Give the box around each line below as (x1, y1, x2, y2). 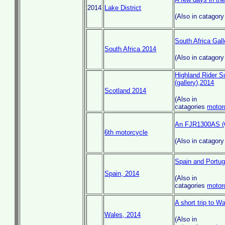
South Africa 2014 (104, 45, 157, 53)
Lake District (104, 4, 142, 12)
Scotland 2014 (104, 87, 147, 94)
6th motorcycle (104, 129, 148, 136)
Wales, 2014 (104, 211, 141, 218)
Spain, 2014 (104, 170, 140, 177)
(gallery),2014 (175, 79, 214, 86)
